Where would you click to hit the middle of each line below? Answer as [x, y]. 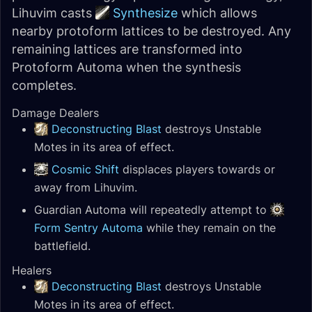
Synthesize [145, 13]
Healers [32, 270]
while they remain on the [209, 228]
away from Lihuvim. [86, 187]
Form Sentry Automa [88, 228]
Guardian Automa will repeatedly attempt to [152, 210]
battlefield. [62, 246]
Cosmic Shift [85, 169]
